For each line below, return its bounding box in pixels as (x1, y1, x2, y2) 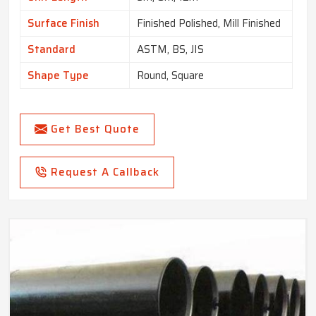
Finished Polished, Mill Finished (137, 15, 281, 32)
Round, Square (137, 67, 204, 85)
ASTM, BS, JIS (137, 41, 204, 59)
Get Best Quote (51, 121, 140, 138)
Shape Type (28, 67, 89, 85)
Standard (28, 41, 75, 59)
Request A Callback (51, 164, 159, 181)
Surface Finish (28, 15, 99, 32)
